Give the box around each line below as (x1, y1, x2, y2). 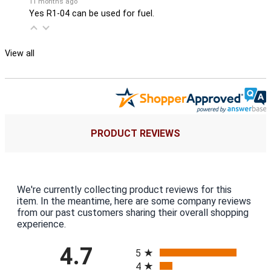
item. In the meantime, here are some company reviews (17, 195, 251, 207)
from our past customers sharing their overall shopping (17, 206, 249, 218)
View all (5, 48, 34, 59)
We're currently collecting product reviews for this (17, 183, 232, 195)
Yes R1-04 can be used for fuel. (29, 8, 154, 19)
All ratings (135, 236, 177, 248)
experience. (17, 218, 66, 230)
